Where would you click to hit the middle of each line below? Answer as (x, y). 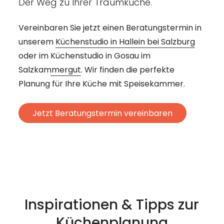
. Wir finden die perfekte (127, 70)
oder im (34, 56)
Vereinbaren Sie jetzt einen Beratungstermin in (110, 28)
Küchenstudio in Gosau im (100, 56)
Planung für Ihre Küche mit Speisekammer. (101, 84)
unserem (37, 42)
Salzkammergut (49, 70)
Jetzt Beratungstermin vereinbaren (102, 113)
